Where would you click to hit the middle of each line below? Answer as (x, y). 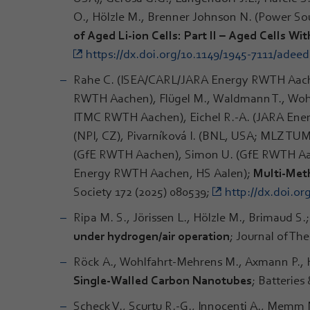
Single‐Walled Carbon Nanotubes (163, 280)
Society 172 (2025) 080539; (143, 191)
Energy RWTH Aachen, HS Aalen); (163, 173)
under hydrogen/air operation (152, 236)
